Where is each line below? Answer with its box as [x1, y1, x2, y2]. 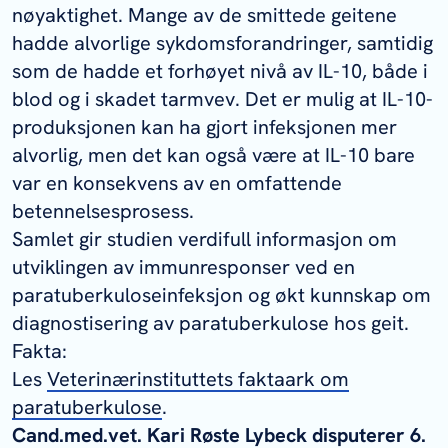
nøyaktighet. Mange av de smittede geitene [12, 2, 397, 28]
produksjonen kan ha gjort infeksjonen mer [12, 114, 397, 140]
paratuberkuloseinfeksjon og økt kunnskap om [12, 282, 431, 308]
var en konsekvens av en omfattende [12, 170, 342, 196]
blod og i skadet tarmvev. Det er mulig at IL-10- [12, 86, 433, 112]
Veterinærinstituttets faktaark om [47, 366, 349, 392]
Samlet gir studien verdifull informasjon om [12, 226, 397, 252]
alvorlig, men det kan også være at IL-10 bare [12, 142, 415, 168]
